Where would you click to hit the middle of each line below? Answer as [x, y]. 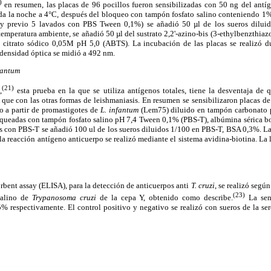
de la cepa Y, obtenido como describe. [165, 197]
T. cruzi [203, 186]
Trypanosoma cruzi [64, 197]
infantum [123, 109]
